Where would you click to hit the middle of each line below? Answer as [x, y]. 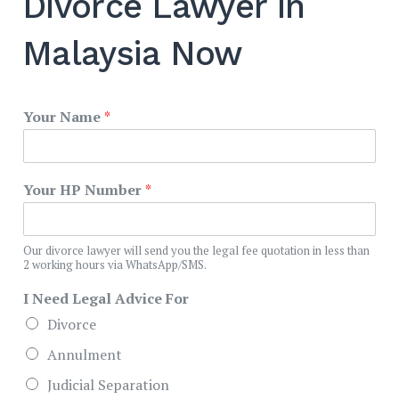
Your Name [64, 116]
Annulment [85, 354]
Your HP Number [84, 189]
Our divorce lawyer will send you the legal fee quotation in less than [196, 250]
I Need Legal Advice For [106, 298]
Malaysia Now [132, 53]
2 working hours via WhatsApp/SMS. [115, 264]
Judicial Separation [108, 384]
